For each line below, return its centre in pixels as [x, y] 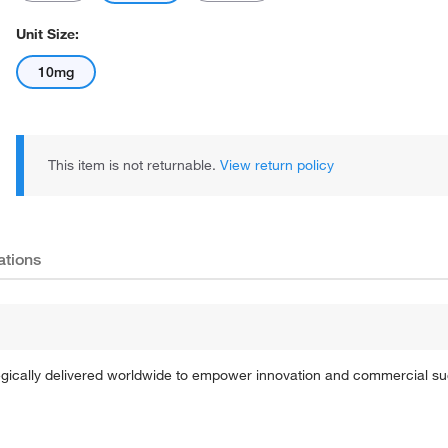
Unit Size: [47, 34]
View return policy [277, 165]
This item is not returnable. [134, 165]
